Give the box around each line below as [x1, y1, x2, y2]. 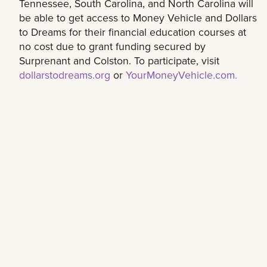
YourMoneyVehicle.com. [126, 67, 237, 82]
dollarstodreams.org [19, 67, 110, 82]
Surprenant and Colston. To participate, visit [19, 52, 219, 68]
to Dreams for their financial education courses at [19, 24, 246, 39]
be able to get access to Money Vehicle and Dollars [19, 10, 257, 25]
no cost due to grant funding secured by [19, 38, 206, 54]
